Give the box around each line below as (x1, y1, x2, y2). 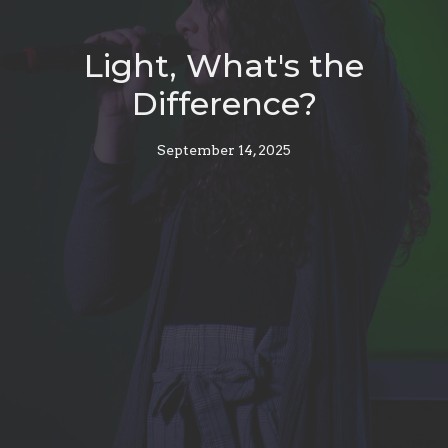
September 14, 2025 (157, 141, 291, 158)
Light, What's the (84, 45, 364, 85)
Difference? (131, 83, 317, 123)
